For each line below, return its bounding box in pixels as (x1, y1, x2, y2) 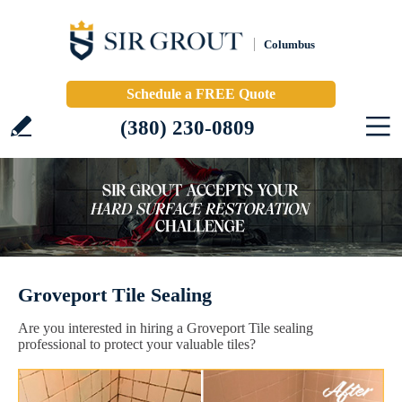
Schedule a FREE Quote (127, 86, 275, 101)
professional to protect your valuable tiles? (18, 336, 256, 352)
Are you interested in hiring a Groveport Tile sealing (18, 320, 313, 336)
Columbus (264, 38, 315, 51)
